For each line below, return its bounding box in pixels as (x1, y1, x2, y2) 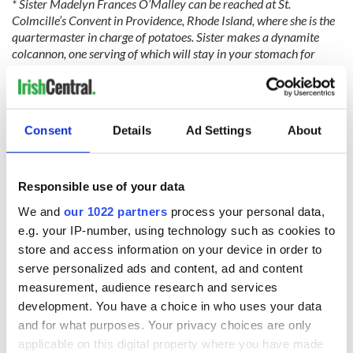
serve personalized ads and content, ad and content (18, 261, 303, 275)
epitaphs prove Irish (124, 259, 228, 283)
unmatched (124, 294, 184, 318)
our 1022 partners (63, 204, 167, 218)
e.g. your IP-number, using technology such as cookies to (18, 223, 335, 237)
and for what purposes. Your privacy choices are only (18, 318, 311, 332)
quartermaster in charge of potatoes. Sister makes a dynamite (12, 29, 319, 44)
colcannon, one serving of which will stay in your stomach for (12, 46, 315, 61)
